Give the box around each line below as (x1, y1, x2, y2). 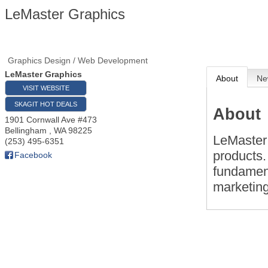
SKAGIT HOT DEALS (14, 100, 77, 108)
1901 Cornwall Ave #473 (5, 115, 97, 124)
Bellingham (5, 126, 49, 135)
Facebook (14, 150, 52, 160)
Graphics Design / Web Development (8, 56, 148, 65)
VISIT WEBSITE (22, 84, 69, 92)
